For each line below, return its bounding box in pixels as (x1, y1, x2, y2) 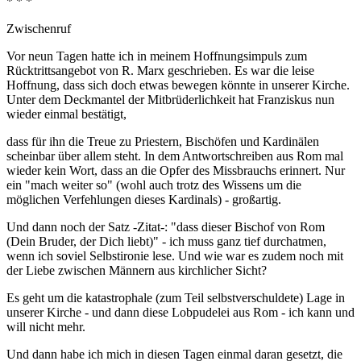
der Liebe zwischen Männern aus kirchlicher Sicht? (6, 263, 267, 277)
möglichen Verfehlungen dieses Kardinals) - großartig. (6, 192, 281, 206)
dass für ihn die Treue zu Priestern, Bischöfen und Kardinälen (6, 134, 319, 148)
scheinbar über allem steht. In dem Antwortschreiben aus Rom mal (6, 148, 343, 163)
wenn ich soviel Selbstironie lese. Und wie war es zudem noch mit (6, 248, 343, 263)
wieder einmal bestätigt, (6, 106, 127, 121)
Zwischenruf (6, 21, 71, 35)
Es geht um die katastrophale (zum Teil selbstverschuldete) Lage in (6, 290, 345, 305)
